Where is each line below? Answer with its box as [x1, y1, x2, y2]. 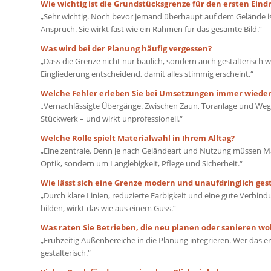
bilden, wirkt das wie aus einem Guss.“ [41, 203, 176, 214]
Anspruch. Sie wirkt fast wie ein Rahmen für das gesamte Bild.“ [41, 23, 262, 34]
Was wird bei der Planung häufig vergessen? [41, 42, 212, 54]
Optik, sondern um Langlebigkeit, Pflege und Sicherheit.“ [41, 157, 243, 169]
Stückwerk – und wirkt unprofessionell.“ [41, 113, 183, 124]
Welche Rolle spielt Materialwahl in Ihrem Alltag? [41, 132, 235, 143]
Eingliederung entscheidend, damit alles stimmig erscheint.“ [41, 68, 253, 79]
